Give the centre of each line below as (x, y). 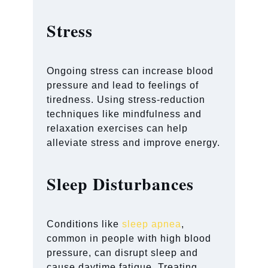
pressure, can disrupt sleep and (123, 252)
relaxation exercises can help (118, 128)
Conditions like (85, 224)
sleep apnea (152, 224)
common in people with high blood (129, 238)
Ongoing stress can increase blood (130, 71)
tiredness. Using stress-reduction (126, 99)
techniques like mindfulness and (124, 114)
